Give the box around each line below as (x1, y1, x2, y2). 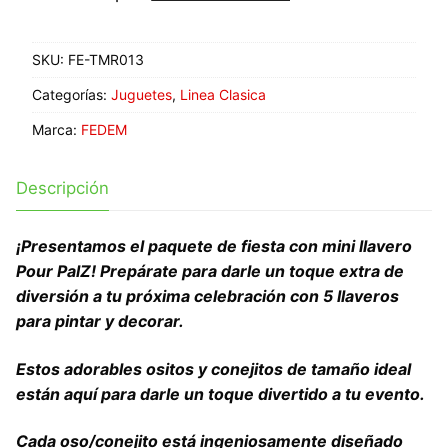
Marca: (32, 120, 81, 138)
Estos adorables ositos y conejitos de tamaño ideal (16, 358, 411, 379)
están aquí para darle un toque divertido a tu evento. (16, 383, 425, 404)
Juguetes (111, 85, 172, 103)
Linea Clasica (180, 85, 266, 103)
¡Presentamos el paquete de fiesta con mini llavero (16, 235, 412, 256)
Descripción (16, 177, 109, 198)
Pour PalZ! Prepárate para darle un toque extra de (16, 260, 404, 281)
